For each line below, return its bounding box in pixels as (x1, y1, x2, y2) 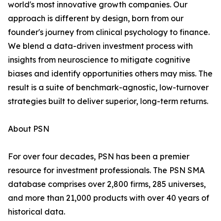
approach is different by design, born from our (8, 13, 184, 24)
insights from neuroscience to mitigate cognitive (8, 55, 190, 65)
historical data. (8, 207, 65, 217)
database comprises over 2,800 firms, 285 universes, (8, 179, 206, 189)
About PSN (8, 124, 49, 134)
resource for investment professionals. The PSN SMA (8, 165, 205, 176)
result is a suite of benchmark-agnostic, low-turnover (8, 82, 209, 93)
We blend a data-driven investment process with (8, 41, 193, 51)
